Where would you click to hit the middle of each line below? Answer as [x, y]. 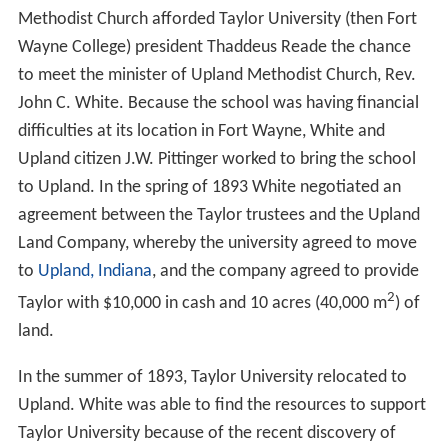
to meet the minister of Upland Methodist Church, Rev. [216, 76]
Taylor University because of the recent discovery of [206, 434]
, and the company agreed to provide [285, 272]
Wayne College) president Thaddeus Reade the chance [214, 48]
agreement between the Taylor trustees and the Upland [218, 216]
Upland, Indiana [94, 272]
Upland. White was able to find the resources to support [221, 406]
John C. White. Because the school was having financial [218, 104]
